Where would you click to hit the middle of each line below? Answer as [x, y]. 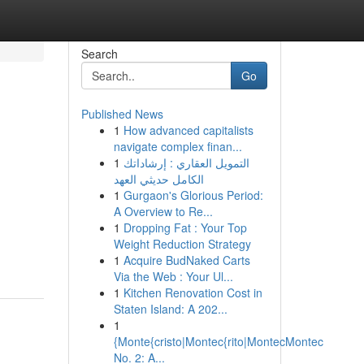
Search [99, 54]
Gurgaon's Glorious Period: [193, 195]
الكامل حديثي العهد [158, 179]
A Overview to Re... [163, 211]
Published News [122, 114]
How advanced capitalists [188, 130]
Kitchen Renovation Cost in [193, 292]
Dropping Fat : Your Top [185, 227]
